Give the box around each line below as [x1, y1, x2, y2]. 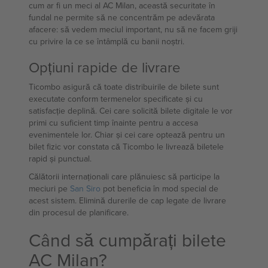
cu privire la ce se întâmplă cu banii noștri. [29, 35, 184, 47]
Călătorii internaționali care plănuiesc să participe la [29, 170, 220, 182]
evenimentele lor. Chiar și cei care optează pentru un [29, 129, 225, 141]
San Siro [70, 182, 100, 194]
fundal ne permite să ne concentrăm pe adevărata [29, 11, 215, 23]
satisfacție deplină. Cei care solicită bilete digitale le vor [29, 105, 233, 117]
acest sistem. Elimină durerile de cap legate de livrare [29, 194, 226, 206]
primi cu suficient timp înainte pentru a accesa [29, 117, 198, 129]
